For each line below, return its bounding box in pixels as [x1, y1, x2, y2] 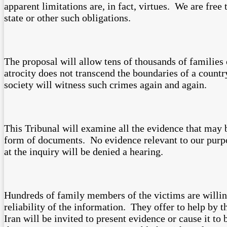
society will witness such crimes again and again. [4, 79, 207, 90]
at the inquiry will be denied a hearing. [4, 145, 163, 157]
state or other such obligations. [4, 12, 131, 23]
